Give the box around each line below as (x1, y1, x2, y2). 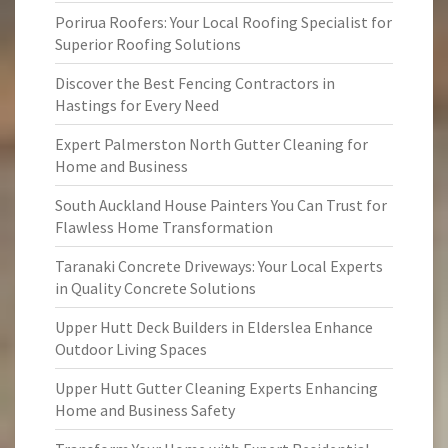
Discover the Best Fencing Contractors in (55, 73, 335, 93)
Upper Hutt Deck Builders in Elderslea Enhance (55, 317, 373, 337)
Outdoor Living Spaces (55, 339, 207, 359)
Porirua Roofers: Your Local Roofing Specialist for (55, 12, 392, 32)
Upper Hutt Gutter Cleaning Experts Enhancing (55, 378, 378, 398)
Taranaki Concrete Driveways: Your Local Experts (55, 256, 383, 276)
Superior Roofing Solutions (55, 34, 241, 54)
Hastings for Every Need (55, 95, 219, 115)
